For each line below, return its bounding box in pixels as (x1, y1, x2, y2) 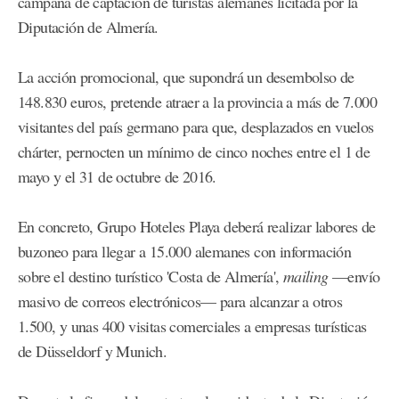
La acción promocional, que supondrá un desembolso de (18, 66, 354, 88)
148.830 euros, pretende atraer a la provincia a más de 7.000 (18, 91, 377, 113)
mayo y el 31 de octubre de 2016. (18, 166, 216, 188)
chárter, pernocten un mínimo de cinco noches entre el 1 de (18, 141, 370, 163)
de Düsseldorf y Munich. (18, 340, 167, 362)
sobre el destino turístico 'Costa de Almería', (18, 265, 283, 288)
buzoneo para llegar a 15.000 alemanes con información (18, 240, 352, 263)
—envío (328, 265, 380, 288)
